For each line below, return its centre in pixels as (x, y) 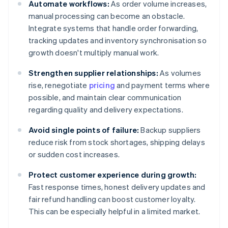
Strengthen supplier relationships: (93, 73)
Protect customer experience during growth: (113, 175)
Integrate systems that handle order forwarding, (113, 28)
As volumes (180, 73)
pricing (102, 85)
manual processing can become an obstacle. (107, 16)
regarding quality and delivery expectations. (106, 110)
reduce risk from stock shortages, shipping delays (117, 142)
